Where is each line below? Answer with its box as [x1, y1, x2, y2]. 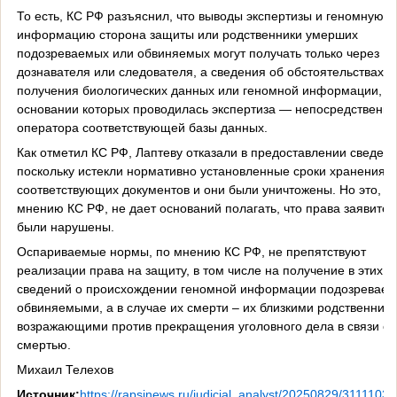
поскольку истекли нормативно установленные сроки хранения [16, 163, 385, 178]
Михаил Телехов [16, 362, 113, 377]
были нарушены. [16, 219, 114, 234]
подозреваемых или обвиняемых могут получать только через [16, 45, 379, 60]
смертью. [16, 337, 71, 352]
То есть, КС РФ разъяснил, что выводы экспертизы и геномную [16, 8, 384, 23]
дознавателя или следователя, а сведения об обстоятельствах [16, 64, 384, 79]
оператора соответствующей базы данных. [16, 120, 268, 135]
